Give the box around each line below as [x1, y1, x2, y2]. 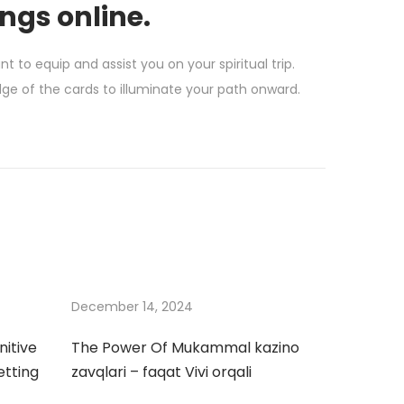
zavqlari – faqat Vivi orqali [70, 361, 252, 382]
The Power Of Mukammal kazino [70, 336, 299, 358]
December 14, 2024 [70, 297, 193, 316]
